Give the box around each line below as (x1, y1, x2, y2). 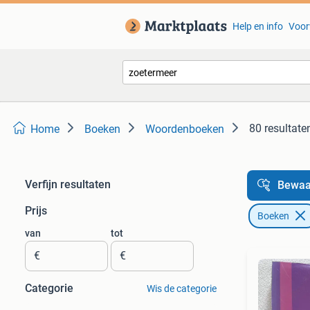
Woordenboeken (145, 122, 224, 136)
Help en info (232, 21, 283, 32)
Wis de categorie (146, 283, 217, 294)
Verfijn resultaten (25, 178, 111, 191)
